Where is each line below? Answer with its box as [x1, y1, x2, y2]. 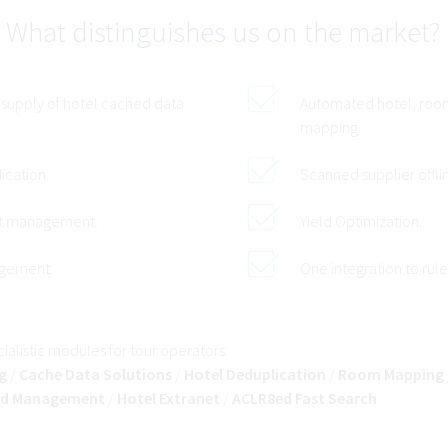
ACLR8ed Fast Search [232, 388, 378, 409]
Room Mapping [338, 364, 445, 385]
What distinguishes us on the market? [6, 14, 442, 51]
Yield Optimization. [299, 211, 422, 232]
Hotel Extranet [117, 388, 221, 409]
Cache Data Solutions [19, 364, 173, 385]
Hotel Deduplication [184, 364, 327, 385]
